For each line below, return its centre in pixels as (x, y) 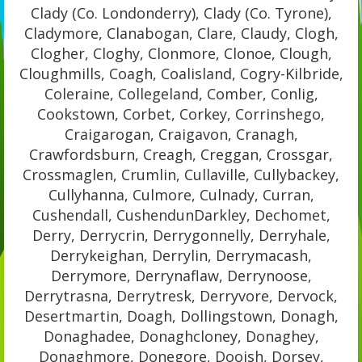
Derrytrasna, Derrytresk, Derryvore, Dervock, (181, 295)
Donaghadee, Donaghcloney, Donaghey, (181, 336)
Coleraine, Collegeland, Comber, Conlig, (181, 93)
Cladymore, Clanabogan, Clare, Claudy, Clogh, (181, 33)
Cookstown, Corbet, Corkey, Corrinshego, (181, 114)
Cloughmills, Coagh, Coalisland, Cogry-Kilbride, (181, 73)
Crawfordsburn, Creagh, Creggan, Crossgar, (181, 154)
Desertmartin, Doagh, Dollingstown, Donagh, (181, 316)
